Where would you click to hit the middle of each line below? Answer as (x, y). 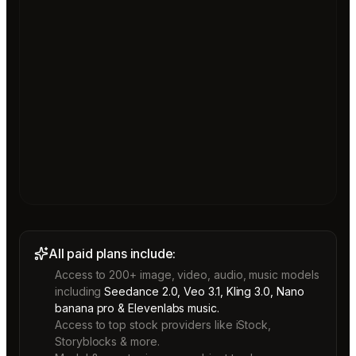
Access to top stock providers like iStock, (163, 324)
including (78, 291)
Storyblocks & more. (107, 341)
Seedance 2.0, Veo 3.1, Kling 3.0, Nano (204, 291)
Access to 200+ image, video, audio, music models (187, 274)
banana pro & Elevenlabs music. (137, 308)
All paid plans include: (112, 253)
